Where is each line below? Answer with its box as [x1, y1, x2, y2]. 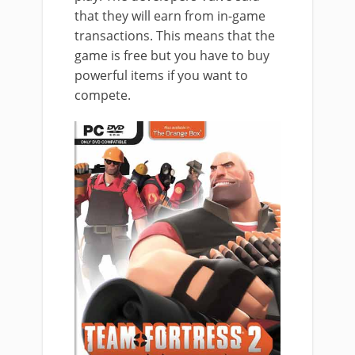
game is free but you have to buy [74, 47, 269, 64]
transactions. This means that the [74, 27, 275, 44]
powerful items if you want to [74, 67, 248, 84]
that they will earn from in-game [74, 7, 265, 25]
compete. [74, 86, 131, 104]
